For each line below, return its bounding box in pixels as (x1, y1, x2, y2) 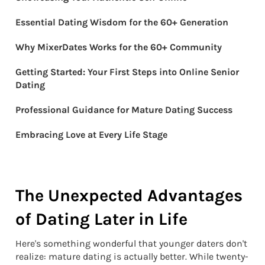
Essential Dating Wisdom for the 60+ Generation (15, 16, 228, 28)
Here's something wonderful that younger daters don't (15, 237, 247, 249)
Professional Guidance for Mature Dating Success (15, 104, 232, 115)
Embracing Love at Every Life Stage (15, 128, 167, 140)
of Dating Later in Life (15, 209, 188, 229)
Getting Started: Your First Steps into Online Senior (15, 66, 239, 77)
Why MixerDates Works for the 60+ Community (15, 41, 222, 53)
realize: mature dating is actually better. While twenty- (15, 250, 248, 262)
